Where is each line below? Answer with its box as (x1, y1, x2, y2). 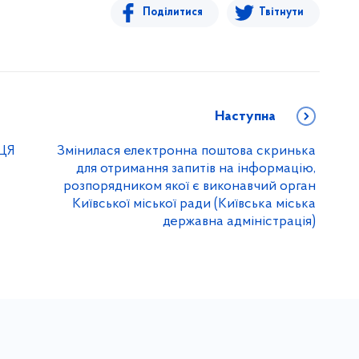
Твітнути (259, 6, 304, 19)
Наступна (215, 109, 276, 125)
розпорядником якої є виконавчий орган (63, 179, 316, 195)
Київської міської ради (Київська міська (72, 196, 316, 212)
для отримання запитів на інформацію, (76, 161, 316, 177)
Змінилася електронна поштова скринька (57, 143, 316, 159)
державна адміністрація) (163, 214, 316, 230)
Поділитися (143, 6, 203, 19)
